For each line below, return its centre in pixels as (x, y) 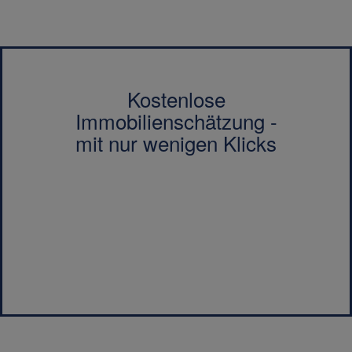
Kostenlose (176, 99)
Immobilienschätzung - (176, 121)
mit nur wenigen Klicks (176, 143)
